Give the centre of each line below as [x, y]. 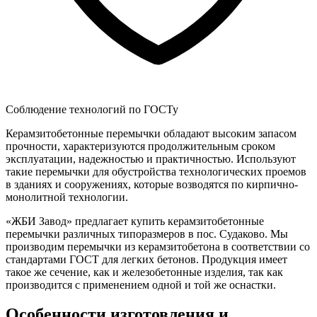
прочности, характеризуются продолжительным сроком [140, 146]
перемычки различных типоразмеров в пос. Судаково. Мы [147, 234]
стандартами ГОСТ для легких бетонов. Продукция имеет [146, 259]
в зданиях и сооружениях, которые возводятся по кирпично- [152, 184]
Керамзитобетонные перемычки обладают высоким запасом [151, 133]
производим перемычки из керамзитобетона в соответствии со [158, 246]
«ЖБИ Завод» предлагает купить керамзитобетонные [135, 221]
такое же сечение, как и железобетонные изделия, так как [144, 272]
